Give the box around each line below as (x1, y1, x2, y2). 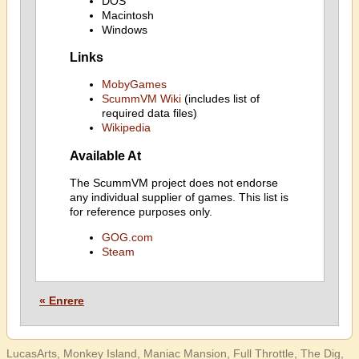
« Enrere (39, 294, 84, 307)
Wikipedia (101, 121, 151, 135)
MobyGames (101, 78, 167, 91)
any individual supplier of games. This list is (69, 191, 288, 204)
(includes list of (180, 92, 260, 106)
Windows (101, 22, 147, 36)
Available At (69, 147, 141, 163)
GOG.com (101, 231, 153, 244)
